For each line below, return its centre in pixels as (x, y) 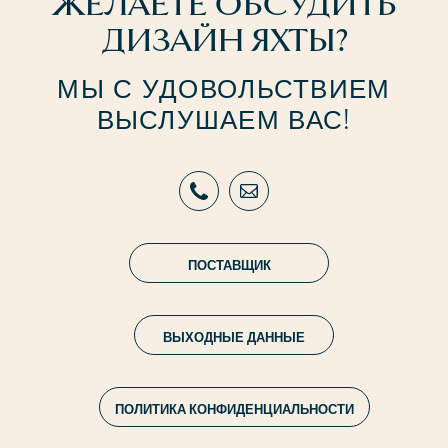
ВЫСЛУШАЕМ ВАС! (224, 116)
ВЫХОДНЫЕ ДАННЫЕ (234, 335)
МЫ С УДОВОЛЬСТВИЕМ (224, 85)
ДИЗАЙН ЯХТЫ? (224, 41)
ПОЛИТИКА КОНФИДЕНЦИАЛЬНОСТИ (234, 407)
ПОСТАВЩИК (229, 263)
